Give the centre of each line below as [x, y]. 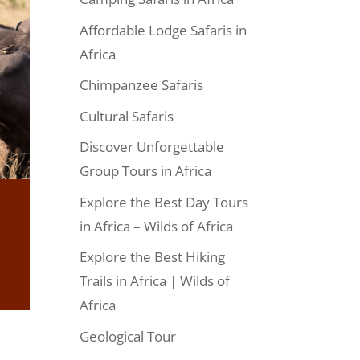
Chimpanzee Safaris [141, 85]
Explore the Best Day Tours [164, 202]
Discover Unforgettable [151, 147]
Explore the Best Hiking [152, 257]
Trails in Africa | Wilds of [154, 281]
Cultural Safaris [126, 116]
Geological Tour [127, 336]
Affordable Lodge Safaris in [163, 30]
